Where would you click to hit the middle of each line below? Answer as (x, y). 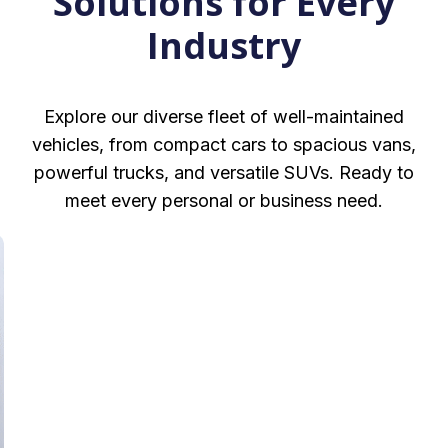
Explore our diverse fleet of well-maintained (224, 116)
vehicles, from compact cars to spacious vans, (224, 144)
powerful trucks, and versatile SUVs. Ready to (224, 172)
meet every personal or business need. (224, 200)
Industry (224, 45)
